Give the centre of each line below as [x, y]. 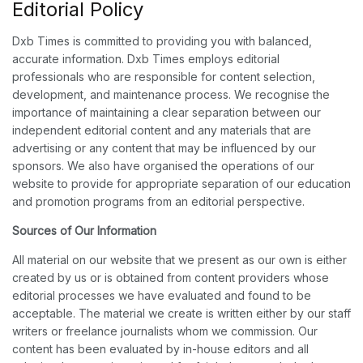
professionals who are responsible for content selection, [164, 77]
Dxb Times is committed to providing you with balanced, [162, 41]
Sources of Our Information [84, 231]
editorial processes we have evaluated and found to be [162, 296]
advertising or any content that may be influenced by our [164, 148]
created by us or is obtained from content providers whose [171, 278]
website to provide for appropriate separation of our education [181, 184]
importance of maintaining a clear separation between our [167, 113]
